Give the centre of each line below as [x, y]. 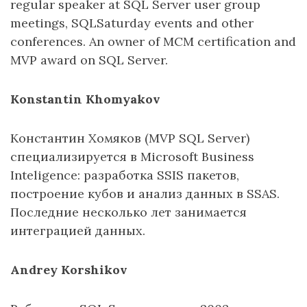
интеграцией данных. [78, 231]
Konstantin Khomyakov [85, 99]
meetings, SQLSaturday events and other [132, 23]
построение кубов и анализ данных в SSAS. [145, 194]
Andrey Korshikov [69, 270]
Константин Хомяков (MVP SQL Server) [130, 138]
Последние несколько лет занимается [128, 212]
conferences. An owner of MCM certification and [153, 41]
